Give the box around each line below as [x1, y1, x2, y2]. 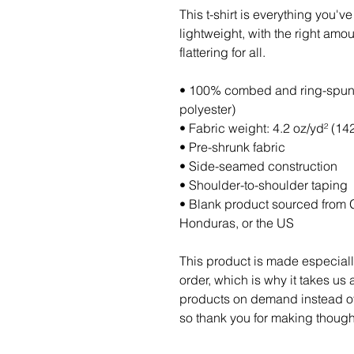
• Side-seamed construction [179, 158, 337, 174]
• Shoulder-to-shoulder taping [179, 177, 348, 193]
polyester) [179, 101, 235, 117]
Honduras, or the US [179, 215, 294, 231]
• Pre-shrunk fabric [179, 139, 285, 155]
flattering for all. [179, 44, 269, 60]
